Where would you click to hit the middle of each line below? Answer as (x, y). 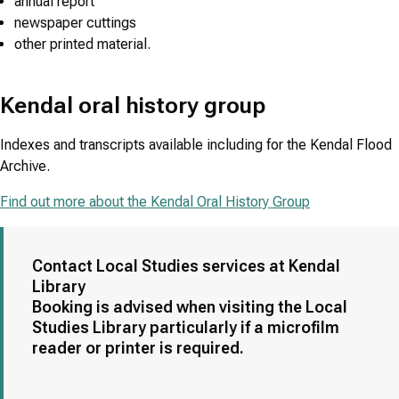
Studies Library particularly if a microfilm (186, 328)
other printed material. (82, 45)
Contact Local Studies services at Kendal (186, 266)
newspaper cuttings (75, 23)
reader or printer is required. (138, 348)
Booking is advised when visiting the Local (190, 307)
